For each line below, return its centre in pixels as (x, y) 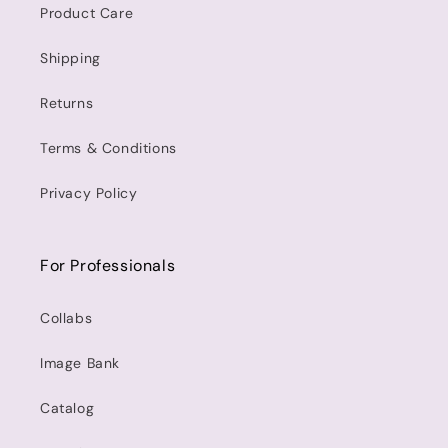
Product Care (87, 13)
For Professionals (108, 265)
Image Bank (80, 363)
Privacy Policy (89, 193)
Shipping (70, 58)
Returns (67, 103)
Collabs (66, 318)
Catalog (67, 408)
